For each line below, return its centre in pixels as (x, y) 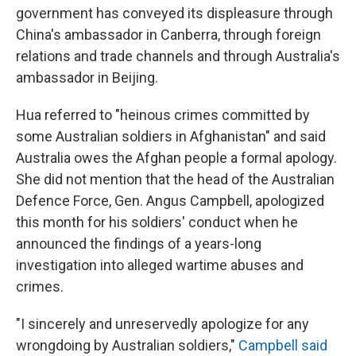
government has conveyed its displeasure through (174, 14)
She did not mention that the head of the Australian (175, 180)
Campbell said (283, 346)
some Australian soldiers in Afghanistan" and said (171, 137)
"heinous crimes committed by (213, 115)
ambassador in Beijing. (87, 78)
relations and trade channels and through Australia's (178, 56)
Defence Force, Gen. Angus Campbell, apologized (170, 201)
